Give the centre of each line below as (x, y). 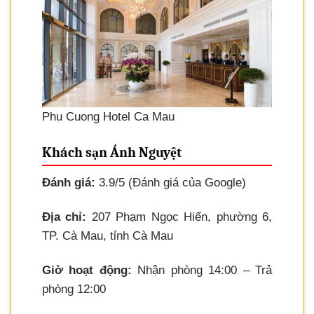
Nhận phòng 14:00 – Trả (202, 271)
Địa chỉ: (64, 217)
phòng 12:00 (74, 289)
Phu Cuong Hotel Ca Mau (108, 116)
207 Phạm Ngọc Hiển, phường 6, (179, 217)
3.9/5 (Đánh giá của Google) (171, 183)
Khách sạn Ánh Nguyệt (112, 152)
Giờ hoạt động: (87, 271)
